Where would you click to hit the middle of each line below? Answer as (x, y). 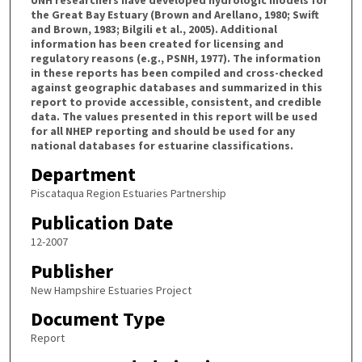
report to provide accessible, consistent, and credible (176, 101)
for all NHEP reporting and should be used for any (162, 130)
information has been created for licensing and (157, 43)
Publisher (72, 271)
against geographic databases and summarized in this (176, 87)
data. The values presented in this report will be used (174, 116)
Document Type (97, 319)
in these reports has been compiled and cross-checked (177, 72)
